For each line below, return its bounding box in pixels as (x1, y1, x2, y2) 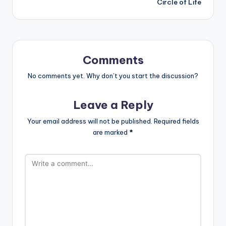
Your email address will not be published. (27, 117, 152, 126)
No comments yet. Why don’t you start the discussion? (28, 72, 198, 80)
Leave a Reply (73, 98, 153, 112)
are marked (93, 128, 129, 137)
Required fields (153, 117, 199, 126)
